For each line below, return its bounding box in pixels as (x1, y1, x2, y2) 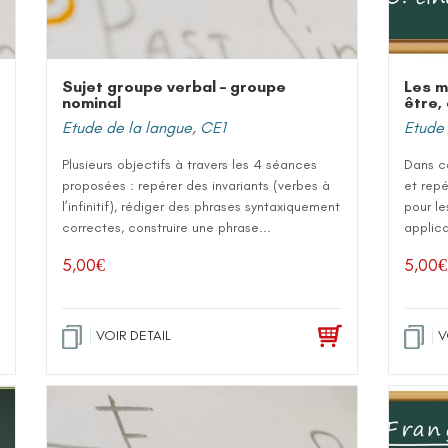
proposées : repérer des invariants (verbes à (62, 177, 330, 194)
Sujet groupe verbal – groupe (62, 77, 286, 96)
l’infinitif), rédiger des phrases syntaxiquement (62, 198, 340, 215)
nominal (62, 93, 121, 112)
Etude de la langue (62, 118, 192, 137)
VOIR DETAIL (96, 327, 171, 344)
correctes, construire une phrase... (62, 219, 271, 236)
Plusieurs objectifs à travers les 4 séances (62, 156, 317, 173)
